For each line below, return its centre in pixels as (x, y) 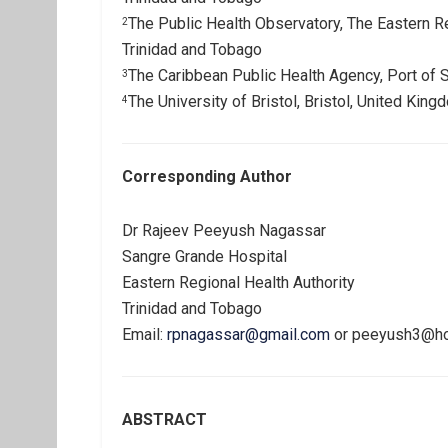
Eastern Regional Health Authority (238, 282)
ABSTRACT (164, 419)
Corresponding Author (207, 176)
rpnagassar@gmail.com (248, 334)
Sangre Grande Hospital (204, 256)
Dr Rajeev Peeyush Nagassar (224, 230)
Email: (144, 334)
